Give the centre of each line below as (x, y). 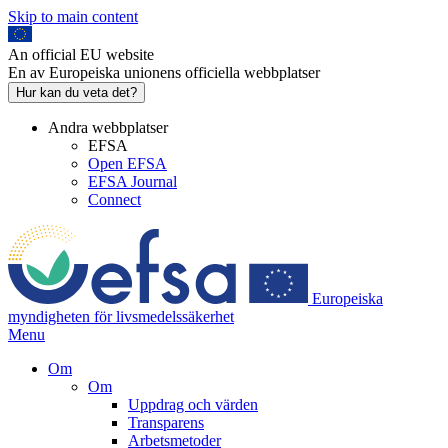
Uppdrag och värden (193, 404)
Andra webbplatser (108, 127)
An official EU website (81, 54)
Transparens (166, 422)
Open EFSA (127, 163)
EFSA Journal (132, 181)
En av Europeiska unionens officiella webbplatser (164, 72)
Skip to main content (73, 16)
